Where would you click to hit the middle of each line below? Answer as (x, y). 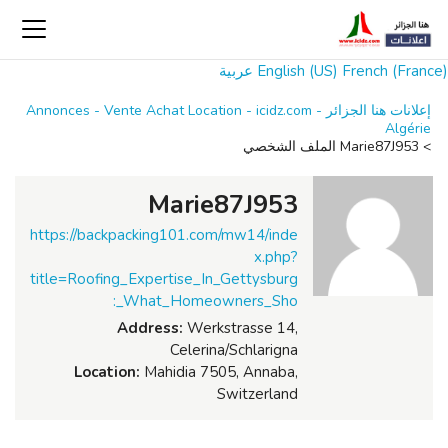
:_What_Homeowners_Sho (205, 301)
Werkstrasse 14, (240, 328)
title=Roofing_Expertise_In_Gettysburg (164, 279)
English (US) (297, 71)
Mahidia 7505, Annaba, (219, 372)
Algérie (408, 128)
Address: (150, 328)
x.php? (276, 257)
